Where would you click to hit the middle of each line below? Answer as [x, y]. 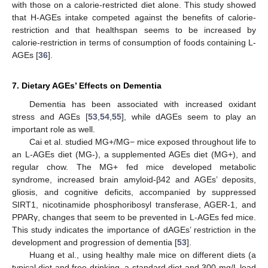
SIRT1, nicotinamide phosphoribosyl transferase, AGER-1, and [134, 204]
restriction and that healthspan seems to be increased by [134, 30]
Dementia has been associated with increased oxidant [142, 104]
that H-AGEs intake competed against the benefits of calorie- [134, 17]
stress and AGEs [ [50, 116]
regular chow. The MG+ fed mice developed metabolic [134, 167]
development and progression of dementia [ [95, 242]
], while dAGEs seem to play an [189, 116]
